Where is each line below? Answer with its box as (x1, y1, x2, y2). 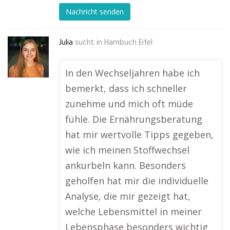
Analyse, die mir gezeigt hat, (65, 190, 190, 202)
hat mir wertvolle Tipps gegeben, (65, 128, 214, 141)
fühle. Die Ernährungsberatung (65, 113, 202, 125)
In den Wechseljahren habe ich (65, 67, 200, 79)
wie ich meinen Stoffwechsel (65, 144, 189, 156)
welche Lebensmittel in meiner (65, 205, 202, 218)
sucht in (75, 36, 102, 49)
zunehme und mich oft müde (65, 98, 193, 110)
